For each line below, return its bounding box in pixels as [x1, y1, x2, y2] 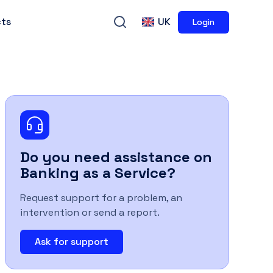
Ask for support [35, 235, 108, 248]
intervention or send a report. [20, 206, 160, 219]
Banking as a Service [20, 163, 167, 182]
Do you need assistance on [20, 147, 212, 166]
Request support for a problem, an [20, 191, 182, 204]
